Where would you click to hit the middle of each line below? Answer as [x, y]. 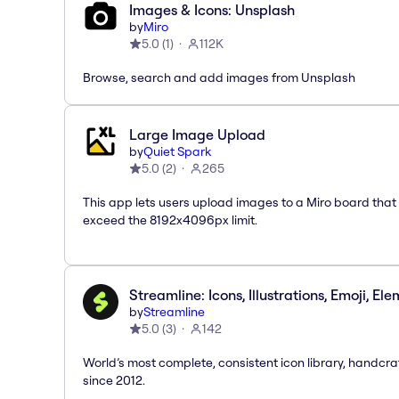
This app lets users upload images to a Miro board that [240, 202]
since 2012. [114, 380]
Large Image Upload [197, 134]
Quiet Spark [177, 151]
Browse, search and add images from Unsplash [219, 77]
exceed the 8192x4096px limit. [170, 220]
